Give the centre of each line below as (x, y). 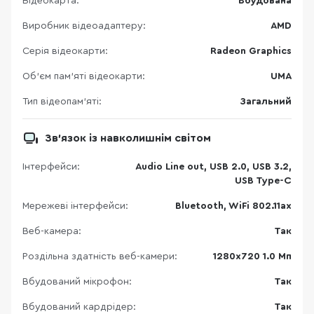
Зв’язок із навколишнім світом (128, 138)
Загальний (266, 102)
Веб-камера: (52, 231)
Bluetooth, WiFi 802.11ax (233, 206)
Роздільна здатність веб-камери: (100, 257)
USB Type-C (263, 181)
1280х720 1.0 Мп (252, 257)
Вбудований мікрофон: (77, 282)
